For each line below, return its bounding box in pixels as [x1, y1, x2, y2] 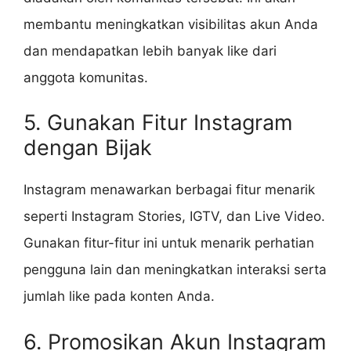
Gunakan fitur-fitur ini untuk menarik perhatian [24, 235, 314, 251]
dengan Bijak [24, 135, 152, 161]
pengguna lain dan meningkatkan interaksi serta [24, 262, 327, 278]
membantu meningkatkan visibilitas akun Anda [24, 16, 318, 32]
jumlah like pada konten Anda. [24, 288, 215, 305]
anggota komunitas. [24, 69, 148, 85]
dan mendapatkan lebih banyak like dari [24, 42, 277, 59]
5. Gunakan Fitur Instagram [24, 110, 292, 136]
